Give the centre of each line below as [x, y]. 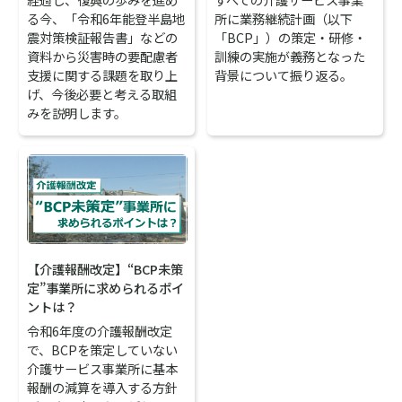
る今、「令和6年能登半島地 [106, 18]
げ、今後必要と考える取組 [102, 93]
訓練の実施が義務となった [290, 56]
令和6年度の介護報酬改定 [100, 330]
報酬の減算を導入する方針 [103, 387]
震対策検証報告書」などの [103, 37]
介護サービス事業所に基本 [103, 368]
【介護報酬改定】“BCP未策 [105, 268]
